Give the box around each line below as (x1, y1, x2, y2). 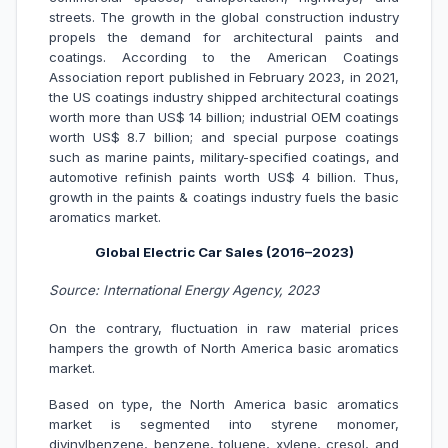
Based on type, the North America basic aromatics (49, 396, 399, 413)
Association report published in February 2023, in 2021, (49, 69, 399, 86)
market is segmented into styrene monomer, (49, 416, 399, 433)
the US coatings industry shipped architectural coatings (49, 89, 399, 106)
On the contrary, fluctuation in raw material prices (49, 320, 399, 337)
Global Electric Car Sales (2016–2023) (94, 244, 354, 261)
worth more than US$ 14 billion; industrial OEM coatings (49, 109, 399, 126)
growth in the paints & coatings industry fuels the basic (49, 189, 399, 206)
